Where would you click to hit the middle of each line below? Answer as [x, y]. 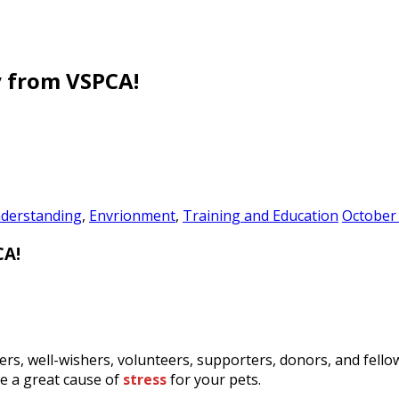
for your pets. [216, 380]
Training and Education [261, 215]
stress [145, 380]
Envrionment [132, 215]
